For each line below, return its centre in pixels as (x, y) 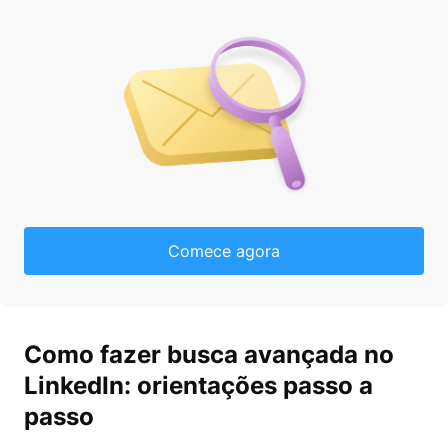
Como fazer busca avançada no (209, 354)
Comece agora (224, 250)
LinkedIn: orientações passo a (198, 385)
